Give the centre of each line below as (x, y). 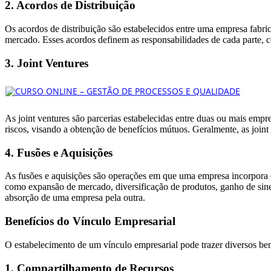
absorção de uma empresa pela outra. (75, 198)
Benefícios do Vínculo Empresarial (90, 221)
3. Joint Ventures (47, 63)
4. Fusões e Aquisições (59, 152)
